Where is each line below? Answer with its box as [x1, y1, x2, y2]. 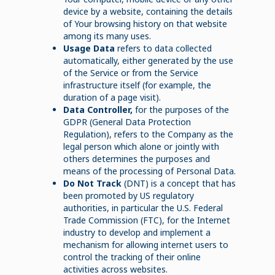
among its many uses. [63, 29, 151, 42]
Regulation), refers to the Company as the [63, 128, 233, 140]
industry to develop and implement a [63, 226, 211, 238]
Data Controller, [63, 103, 133, 115]
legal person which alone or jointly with [63, 140, 219, 152]
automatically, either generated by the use [63, 54, 233, 66]
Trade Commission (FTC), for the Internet [63, 214, 230, 226]
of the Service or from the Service [63, 66, 198, 79]
